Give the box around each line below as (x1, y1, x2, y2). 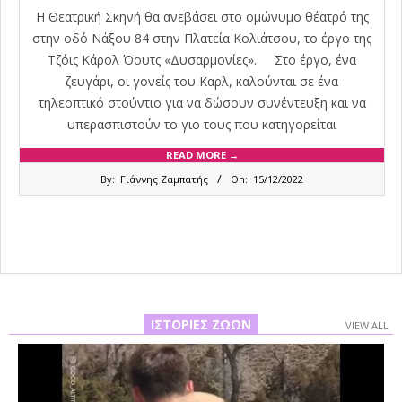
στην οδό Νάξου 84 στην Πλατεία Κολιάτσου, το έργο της (32, 29, 371, 47)
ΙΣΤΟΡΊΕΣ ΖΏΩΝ (151, 315, 251, 333)
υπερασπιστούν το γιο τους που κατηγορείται (67, 115, 336, 133)
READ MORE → (165, 147, 239, 162)
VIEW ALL (345, 318, 389, 332)
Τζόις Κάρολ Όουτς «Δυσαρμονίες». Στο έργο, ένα (48, 50, 356, 68)
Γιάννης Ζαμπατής (120, 171, 208, 186)
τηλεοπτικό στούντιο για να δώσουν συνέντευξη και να (38, 93, 366, 111)
